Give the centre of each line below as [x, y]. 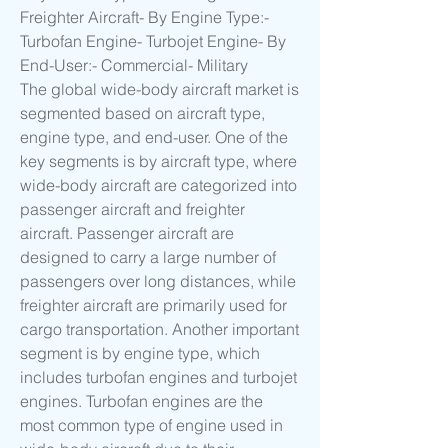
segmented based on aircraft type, [142, 113]
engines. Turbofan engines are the [141, 401]
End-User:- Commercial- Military [134, 65]
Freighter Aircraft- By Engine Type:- [144, 17]
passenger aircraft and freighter [132, 209]
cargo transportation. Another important [159, 329]
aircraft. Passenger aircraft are [127, 233]
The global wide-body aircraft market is [159, 89]
